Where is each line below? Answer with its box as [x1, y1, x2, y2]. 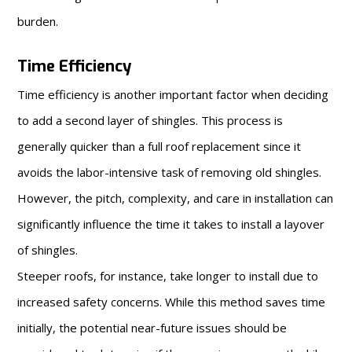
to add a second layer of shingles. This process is [17, 112, 284, 128]
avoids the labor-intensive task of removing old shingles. [17, 163, 322, 180]
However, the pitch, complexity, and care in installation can [17, 189, 334, 206]
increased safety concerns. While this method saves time [17, 293, 326, 310]
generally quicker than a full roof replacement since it [17, 137, 302, 154]
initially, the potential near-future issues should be [17, 319, 288, 335]
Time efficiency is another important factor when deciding [17, 86, 329, 102]
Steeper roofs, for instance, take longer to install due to [17, 267, 319, 284]
